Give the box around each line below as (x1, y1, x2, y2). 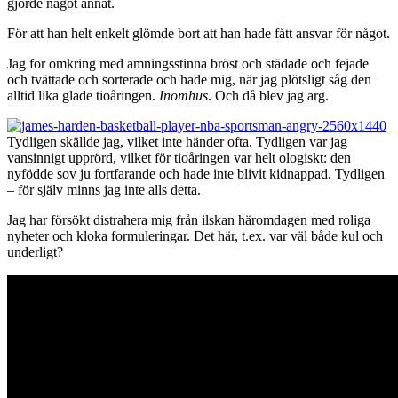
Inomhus (159, 87, 208, 103)
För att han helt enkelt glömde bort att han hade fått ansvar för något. (7, 25, 390, 41)
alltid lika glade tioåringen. (7, 87, 159, 103)
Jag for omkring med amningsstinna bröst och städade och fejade (7, 55, 369, 71)
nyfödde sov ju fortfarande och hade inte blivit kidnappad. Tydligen (7, 165, 385, 181)
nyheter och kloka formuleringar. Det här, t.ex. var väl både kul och (7, 227, 383, 243)
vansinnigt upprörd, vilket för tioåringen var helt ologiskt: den (7, 149, 351, 165)
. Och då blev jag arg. (208, 87, 329, 103)
